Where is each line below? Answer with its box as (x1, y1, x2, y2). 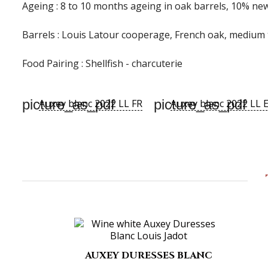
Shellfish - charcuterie (86, 57, 182, 71)
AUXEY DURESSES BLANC (85, 248, 213, 262)
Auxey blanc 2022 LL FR (39, 97, 142, 111)
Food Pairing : (22, 57, 86, 71)
